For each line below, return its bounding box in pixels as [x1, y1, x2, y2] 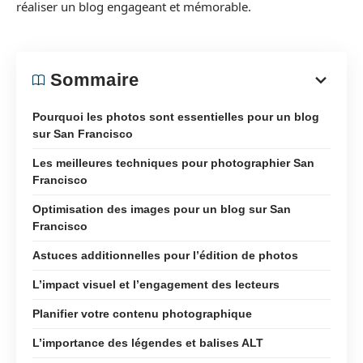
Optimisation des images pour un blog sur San [32, 202, 291, 216]
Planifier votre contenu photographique [32, 306, 252, 320]
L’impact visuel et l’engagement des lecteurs [32, 277, 280, 291]
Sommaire [50, 69, 139, 90]
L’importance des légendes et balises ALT [32, 335, 263, 349]
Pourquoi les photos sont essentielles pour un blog [32, 109, 319, 123]
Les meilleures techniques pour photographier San [32, 156, 314, 169]
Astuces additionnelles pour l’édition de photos [32, 248, 298, 262]
